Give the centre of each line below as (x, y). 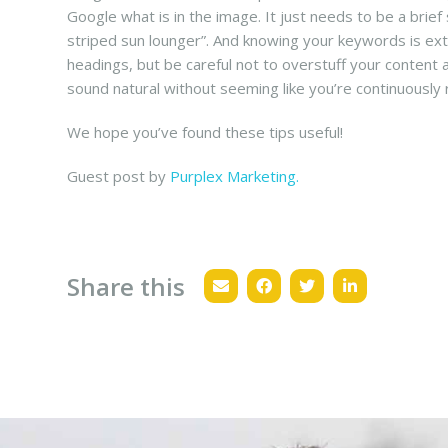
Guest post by (119, 176)
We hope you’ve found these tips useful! (205, 132)
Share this (126, 286)
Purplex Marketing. (235, 176)
